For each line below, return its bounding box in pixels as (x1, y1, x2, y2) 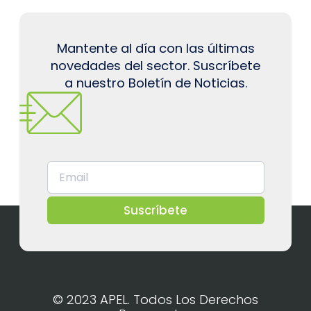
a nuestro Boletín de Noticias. (64, 74, 247, 92)
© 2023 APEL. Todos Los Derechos (53, 291, 258, 309)
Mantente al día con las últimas (56, 40, 255, 58)
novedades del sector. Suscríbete (51, 57, 260, 75)
